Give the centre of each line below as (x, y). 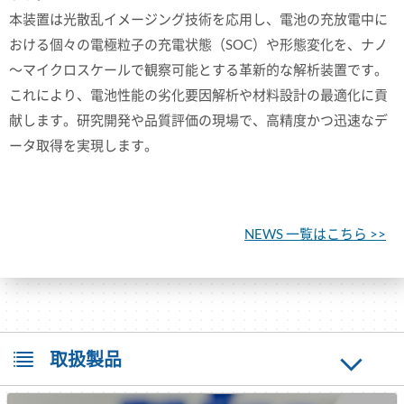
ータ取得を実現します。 (83, 145)
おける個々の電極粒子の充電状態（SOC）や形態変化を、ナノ (198, 44)
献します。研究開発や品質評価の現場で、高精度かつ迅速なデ (198, 119)
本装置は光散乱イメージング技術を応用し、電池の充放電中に (198, 18)
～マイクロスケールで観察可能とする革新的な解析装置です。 (198, 69)
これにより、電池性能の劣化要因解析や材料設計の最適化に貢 (198, 94)
